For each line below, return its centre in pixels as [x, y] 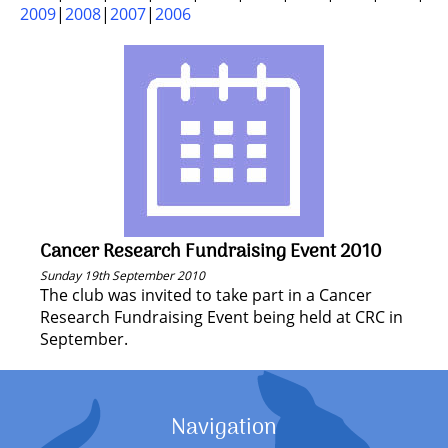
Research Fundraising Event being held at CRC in [221, 317]
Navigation [224, 428]
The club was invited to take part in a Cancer [206, 295]
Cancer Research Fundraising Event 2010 [211, 252]
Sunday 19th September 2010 [122, 275]
